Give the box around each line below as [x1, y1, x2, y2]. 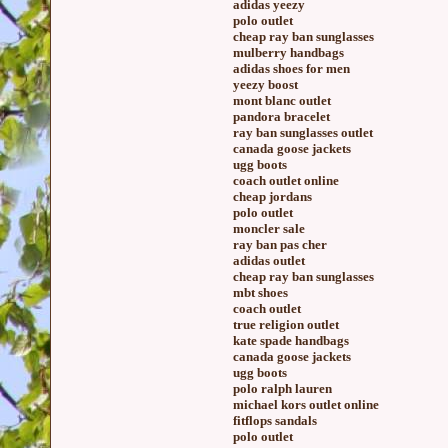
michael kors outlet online [233, 397, 379, 412]
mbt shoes [233, 285, 288, 300]
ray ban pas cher [233, 237, 327, 252]
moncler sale [233, 221, 305, 236]
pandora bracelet [233, 109, 330, 124]
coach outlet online [233, 173, 339, 188]
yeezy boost [233, 77, 298, 92]
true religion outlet [233, 317, 339, 332]
